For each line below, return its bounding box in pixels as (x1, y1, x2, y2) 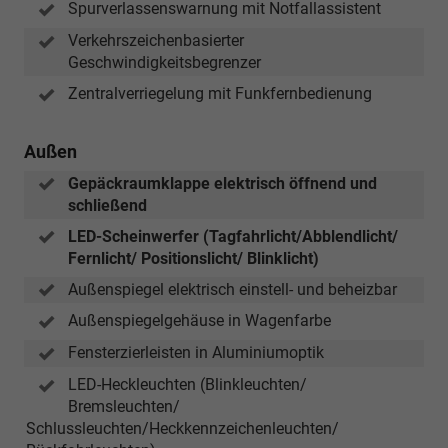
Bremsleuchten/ (68, 396, 180, 416)
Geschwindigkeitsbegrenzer (68, 52, 261, 72)
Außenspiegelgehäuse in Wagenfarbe (68, 311, 331, 331)
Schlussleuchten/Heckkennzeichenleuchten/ (26, 418, 339, 438)
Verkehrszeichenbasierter (68, 30, 244, 50)
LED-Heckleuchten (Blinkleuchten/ (68, 374, 307, 394)
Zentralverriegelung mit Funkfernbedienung (68, 83, 372, 103)
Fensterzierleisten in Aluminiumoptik (68, 343, 324, 363)
